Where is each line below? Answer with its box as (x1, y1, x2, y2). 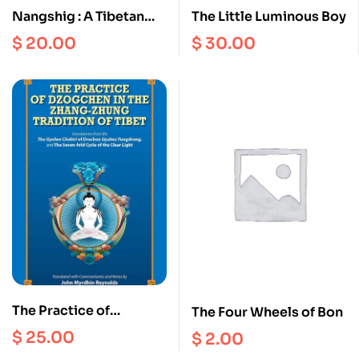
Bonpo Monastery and (12, 27, 154, 45)
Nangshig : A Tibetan (12, 8, 144, 26)
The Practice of (12, 302, 110, 320)
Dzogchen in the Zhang (12, 321, 159, 339)
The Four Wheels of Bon (192, 303, 343, 321)
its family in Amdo (12, 46, 128, 64)
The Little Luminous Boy (192, 8, 346, 26)
